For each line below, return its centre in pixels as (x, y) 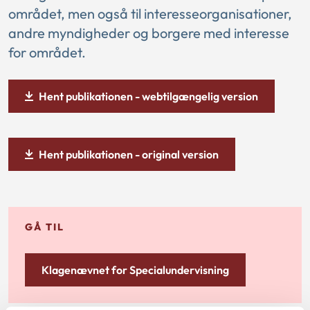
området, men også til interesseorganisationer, (150, 13)
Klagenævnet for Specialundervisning (135, 270)
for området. (47, 52)
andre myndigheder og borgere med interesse (149, 33)
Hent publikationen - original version (129, 154)
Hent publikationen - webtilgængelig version (148, 96)
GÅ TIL (45, 227)
